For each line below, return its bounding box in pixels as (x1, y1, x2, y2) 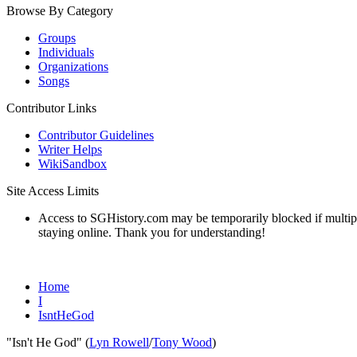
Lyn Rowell (89, 335, 149, 349)
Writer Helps (38, 143, 102, 156)
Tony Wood (152, 335, 212, 349)
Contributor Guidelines (38, 128, 154, 142)
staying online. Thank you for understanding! (38, 226, 265, 239)
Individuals (38, 45, 94, 59)
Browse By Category (6, 4, 113, 18)
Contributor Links (6, 101, 96, 115)
